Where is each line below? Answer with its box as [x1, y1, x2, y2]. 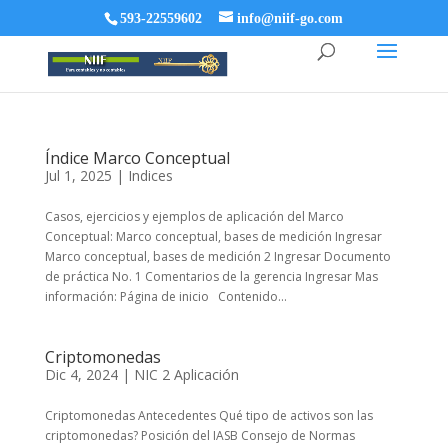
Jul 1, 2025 [44, 166, 112, 185]
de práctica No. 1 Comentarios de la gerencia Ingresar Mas [44, 268, 378, 285]
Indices [127, 166, 173, 185]
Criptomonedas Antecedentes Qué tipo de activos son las [44, 407, 373, 424]
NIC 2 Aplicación [133, 365, 239, 384]
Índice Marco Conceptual [44, 147, 230, 169]
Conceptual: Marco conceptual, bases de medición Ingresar [44, 228, 382, 245]
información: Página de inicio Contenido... [44, 288, 287, 305]
